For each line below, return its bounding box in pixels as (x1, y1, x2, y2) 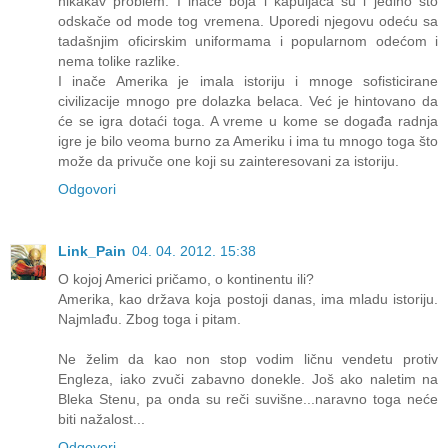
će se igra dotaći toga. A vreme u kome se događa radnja (58, 112, 438, 129)
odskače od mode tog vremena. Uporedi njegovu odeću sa (58, 12, 438, 29)
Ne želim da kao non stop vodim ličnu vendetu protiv (58, 350, 438, 367)
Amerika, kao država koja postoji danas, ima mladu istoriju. (58, 290, 438, 307)
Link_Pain (58, 242, 126, 259)
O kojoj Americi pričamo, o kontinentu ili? (58, 270, 314, 287)
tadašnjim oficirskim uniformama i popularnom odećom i (58, 32, 438, 49)
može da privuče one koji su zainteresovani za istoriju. (58, 152, 399, 169)
